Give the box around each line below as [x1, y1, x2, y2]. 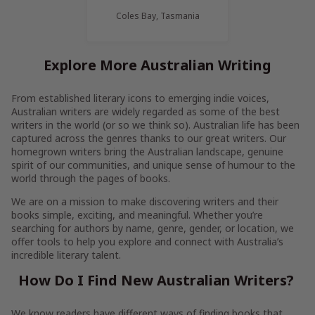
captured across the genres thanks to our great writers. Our [11, 131, 286, 145]
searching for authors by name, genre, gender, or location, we [11, 221, 294, 235]
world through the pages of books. [11, 172, 173, 185]
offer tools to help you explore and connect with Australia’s [11, 235, 283, 248]
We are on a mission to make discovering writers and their [11, 195, 278, 208]
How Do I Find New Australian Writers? [18, 271, 297, 290]
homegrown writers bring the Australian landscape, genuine [11, 145, 283, 158]
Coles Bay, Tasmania [115, 10, 200, 22]
